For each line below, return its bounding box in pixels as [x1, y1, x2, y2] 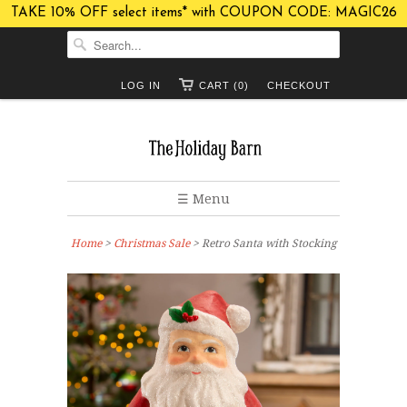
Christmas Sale [114, 237, 190, 250]
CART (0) [199, 80, 249, 91]
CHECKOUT [267, 80, 331, 91]
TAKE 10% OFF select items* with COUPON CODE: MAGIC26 [10, 6, 397, 20]
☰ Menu [177, 192, 230, 206]
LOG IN [121, 80, 161, 91]
